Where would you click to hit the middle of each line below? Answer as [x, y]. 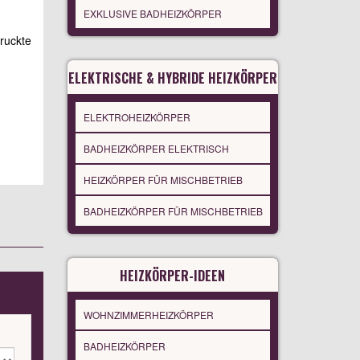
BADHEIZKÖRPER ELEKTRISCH [156, 149]
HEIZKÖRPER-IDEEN [173, 276]
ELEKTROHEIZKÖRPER [137, 117]
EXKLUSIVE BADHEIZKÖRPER [152, 14]
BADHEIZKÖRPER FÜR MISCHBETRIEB [173, 211]
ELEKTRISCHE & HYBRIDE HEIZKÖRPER [172, 78]
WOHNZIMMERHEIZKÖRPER [148, 315]
